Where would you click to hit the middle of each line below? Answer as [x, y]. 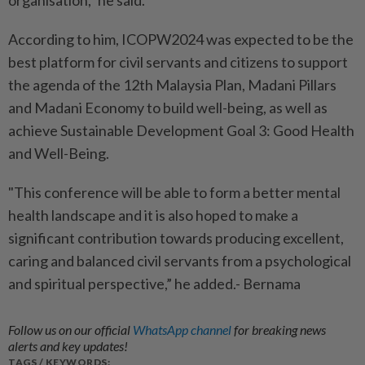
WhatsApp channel [183, 330]
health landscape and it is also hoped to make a [153, 215]
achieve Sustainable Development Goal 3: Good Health [181, 131]
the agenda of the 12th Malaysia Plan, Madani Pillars [172, 85]
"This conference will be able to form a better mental [174, 193]
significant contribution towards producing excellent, [176, 238]
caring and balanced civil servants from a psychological [180, 261]
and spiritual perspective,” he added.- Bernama [154, 284]
